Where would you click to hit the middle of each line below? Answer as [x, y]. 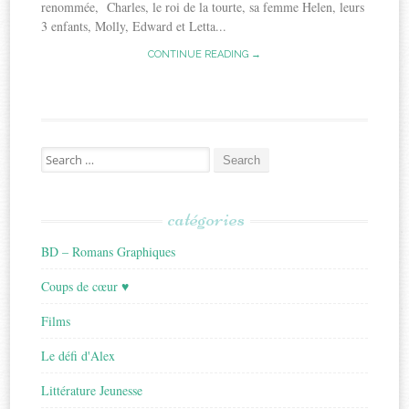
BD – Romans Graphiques [109, 252]
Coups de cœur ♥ [85, 287]
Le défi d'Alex [79, 356]
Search [57, 155]
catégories [206, 219]
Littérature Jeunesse [92, 391]
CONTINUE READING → [204, 55]
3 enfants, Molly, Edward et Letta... [134, 26]
